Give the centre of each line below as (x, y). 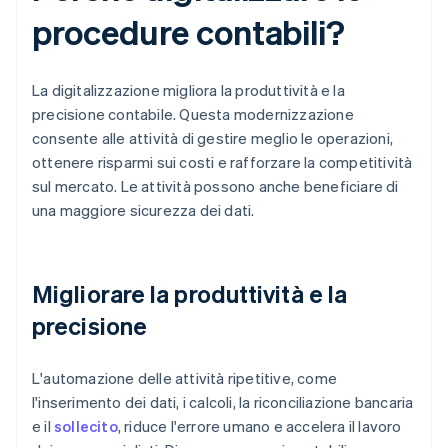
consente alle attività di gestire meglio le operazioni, (213, 138)
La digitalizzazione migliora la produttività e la (188, 90)
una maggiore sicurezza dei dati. (143, 210)
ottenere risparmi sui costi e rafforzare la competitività (222, 162)
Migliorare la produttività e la (190, 294)
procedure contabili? (188, 32)
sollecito (86, 426)
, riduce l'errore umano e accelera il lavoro (259, 426)
